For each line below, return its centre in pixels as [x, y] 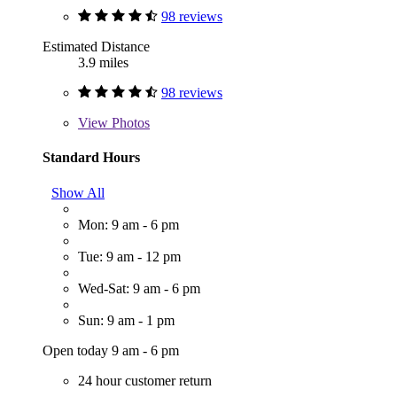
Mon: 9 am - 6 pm [128, 224]
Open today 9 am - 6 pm [111, 350]
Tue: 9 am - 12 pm [129, 256]
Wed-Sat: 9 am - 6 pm [139, 288]
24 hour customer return [145, 380]
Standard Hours [91, 158]
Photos [129, 123]
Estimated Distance [96, 47]
